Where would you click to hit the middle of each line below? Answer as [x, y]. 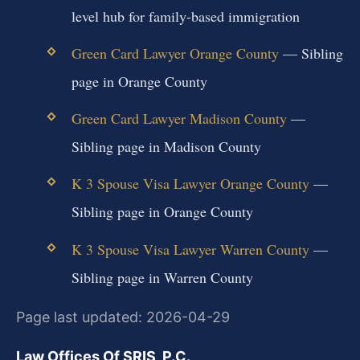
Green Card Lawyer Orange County [175, 53]
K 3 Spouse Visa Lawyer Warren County [190, 249]
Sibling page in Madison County [166, 147]
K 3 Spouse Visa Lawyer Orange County [190, 184]
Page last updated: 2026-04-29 [123, 317]
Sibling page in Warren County [162, 277]
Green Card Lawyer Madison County [179, 119]
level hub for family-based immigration [185, 16]
